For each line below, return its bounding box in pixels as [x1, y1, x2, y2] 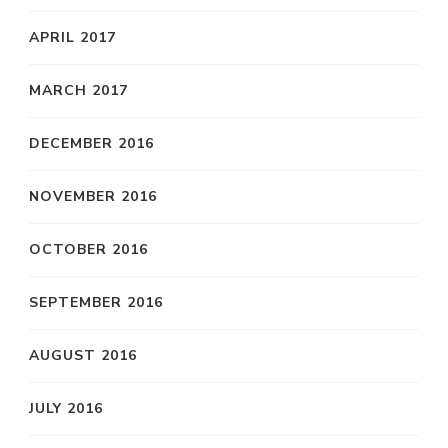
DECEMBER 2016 [29, 133, 154, 153]
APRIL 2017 [29, 27, 116, 47]
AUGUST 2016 [29, 345, 137, 365]
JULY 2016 [29, 398, 103, 418]
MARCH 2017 [29, 80, 128, 100]
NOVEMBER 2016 [29, 186, 157, 206]
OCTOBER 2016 [29, 239, 148, 259]
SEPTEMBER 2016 [29, 292, 163, 312]
